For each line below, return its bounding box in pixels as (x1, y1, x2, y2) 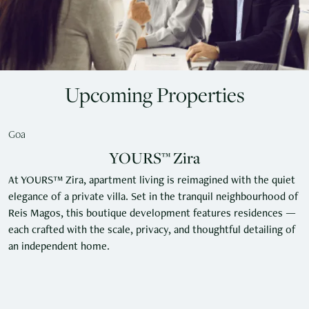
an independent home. (8, 242, 110, 253)
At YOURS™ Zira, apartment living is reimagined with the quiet (8, 176, 295, 187)
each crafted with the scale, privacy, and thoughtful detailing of (8, 226, 296, 237)
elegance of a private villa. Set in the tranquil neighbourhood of (8, 192, 299, 203)
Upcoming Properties (64, 81, 245, 108)
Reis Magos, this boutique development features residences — (8, 209, 296, 220)
